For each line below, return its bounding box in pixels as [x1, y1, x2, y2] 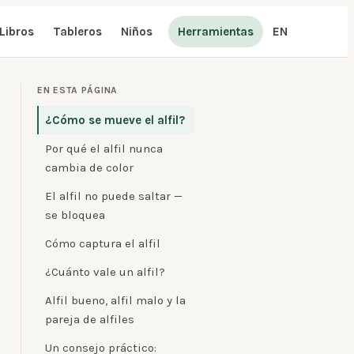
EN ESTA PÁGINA [37, 85, 119, 96]
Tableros [53, 24, 102, 39]
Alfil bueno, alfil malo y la [45, 293, 186, 307]
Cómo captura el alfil [45, 236, 160, 250]
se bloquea [45, 208, 105, 222]
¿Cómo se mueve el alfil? [45, 113, 185, 127]
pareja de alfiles [45, 312, 134, 326]
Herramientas [178, 24, 254, 39]
